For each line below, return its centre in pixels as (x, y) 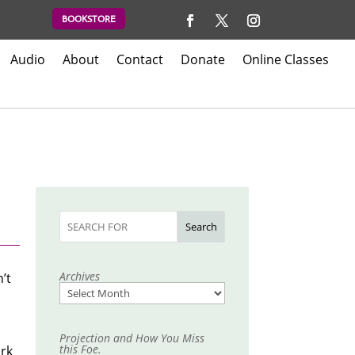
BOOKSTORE (89, 19)
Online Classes (286, 59)
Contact (140, 59)
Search (201, 226)
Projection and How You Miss (132, 338)
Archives (79, 276)
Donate (203, 59)
